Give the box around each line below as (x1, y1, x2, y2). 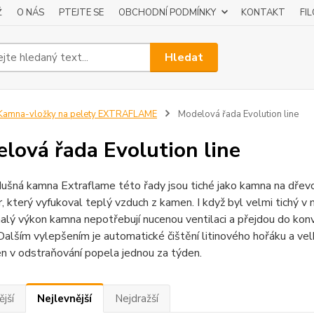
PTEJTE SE (59, 6, 104, 19)
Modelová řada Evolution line (175, 108, 299, 121)
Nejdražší (114, 292, 158, 306)
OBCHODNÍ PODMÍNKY (118, 6, 216, 19)
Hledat (165, 49, 204, 65)
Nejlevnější (36, 292, 92, 306)
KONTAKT (241, 6, 285, 19)
